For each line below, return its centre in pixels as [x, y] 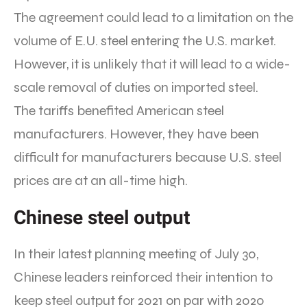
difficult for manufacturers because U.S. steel [148, 158]
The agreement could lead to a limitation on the [153, 18]
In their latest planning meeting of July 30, [136, 254]
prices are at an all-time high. [101, 181]
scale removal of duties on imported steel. [136, 88]
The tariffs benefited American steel [119, 111]
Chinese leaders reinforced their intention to [143, 278]
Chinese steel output [102, 218]
